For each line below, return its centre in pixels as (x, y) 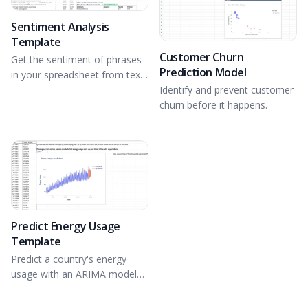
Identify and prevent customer (227, 90)
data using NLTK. (49, 89)
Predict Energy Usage (66, 226)
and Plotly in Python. (56, 289)
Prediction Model (203, 73)
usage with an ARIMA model (74, 274)
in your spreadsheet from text (77, 74)
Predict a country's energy (69, 258)
